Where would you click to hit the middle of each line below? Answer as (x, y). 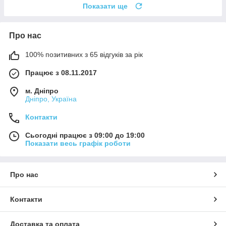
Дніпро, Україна (51, 99)
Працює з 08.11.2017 (61, 72)
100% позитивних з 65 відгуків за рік (84, 54)
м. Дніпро (42, 91)
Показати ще (105, 6)
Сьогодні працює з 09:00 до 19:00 (85, 135)
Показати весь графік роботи (78, 143)
